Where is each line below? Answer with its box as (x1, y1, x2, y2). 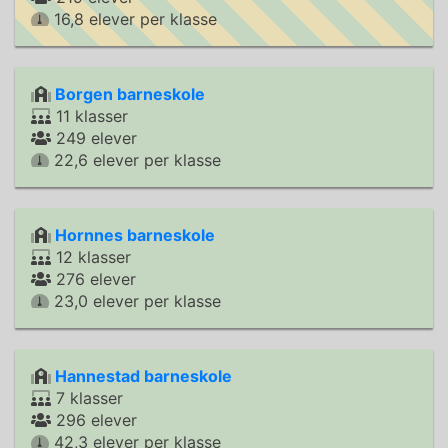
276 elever (51, 269, 136, 289)
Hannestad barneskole (55, 366, 232, 386)
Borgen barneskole (55, 84, 205, 104)
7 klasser (51, 388, 123, 408)
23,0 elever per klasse (49, 291, 221, 311)
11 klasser (51, 106, 128, 126)
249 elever (51, 128, 137, 148)
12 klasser (51, 247, 131, 267)
